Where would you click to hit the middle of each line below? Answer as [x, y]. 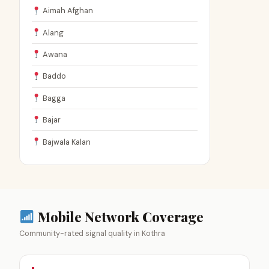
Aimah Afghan [67, 11]
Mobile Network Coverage [119, 216]
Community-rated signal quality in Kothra [92, 233]
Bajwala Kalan [65, 142]
